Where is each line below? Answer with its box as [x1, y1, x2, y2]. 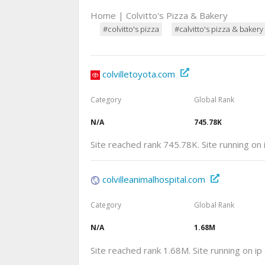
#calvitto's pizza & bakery [174, 24, 263, 35]
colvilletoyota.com [102, 68, 175, 80]
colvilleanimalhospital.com [102, 173, 205, 186]
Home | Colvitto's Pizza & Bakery [91, 9, 228, 22]
